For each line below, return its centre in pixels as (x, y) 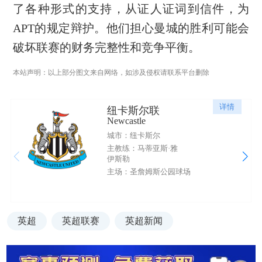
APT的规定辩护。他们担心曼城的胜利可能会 (131, 28)
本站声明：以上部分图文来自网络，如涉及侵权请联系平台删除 (111, 73)
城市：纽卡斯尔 (133, 136)
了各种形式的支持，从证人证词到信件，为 (131, 9)
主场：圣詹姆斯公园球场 (149, 171)
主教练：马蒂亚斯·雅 (142, 148)
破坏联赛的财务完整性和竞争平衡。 (106, 48)
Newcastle (126, 121)
